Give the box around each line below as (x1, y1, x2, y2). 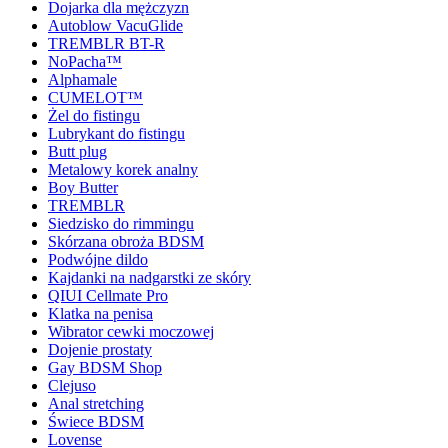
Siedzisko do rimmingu (48, 214, 194, 232)
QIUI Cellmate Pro (48, 286, 168, 304)
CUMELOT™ (48, 88, 143, 106)
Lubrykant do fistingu (48, 124, 185, 142)
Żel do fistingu (48, 106, 140, 124)
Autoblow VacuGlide (48, 16, 183, 34)
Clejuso (48, 376, 96, 394)
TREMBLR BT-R (48, 34, 165, 52)
